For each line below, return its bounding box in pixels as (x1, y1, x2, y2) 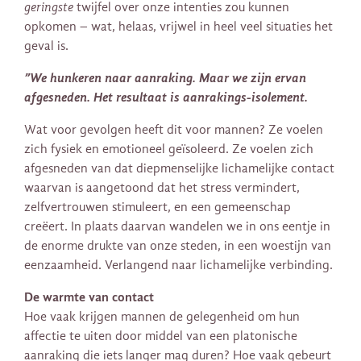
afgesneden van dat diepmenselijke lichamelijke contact (24, 160, 334, 176)
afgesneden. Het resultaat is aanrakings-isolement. (24, 89, 308, 105)
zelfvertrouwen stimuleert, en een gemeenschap (24, 199, 291, 214)
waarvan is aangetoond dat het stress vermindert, (24, 180, 300, 195)
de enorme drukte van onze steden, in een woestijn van (24, 238, 331, 253)
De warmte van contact (24, 288, 154, 305)
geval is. (24, 38, 68, 53)
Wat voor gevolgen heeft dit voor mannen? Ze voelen (24, 122, 323, 137)
